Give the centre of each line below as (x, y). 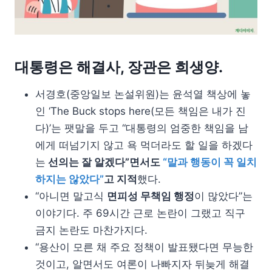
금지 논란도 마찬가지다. (91, 230)
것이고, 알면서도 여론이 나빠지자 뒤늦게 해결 (142, 264)
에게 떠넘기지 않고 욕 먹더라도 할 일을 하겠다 (144, 145)
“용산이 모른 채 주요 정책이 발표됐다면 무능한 (144, 247)
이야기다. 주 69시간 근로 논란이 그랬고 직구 (140, 213)
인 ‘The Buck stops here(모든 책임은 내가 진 (141, 111)
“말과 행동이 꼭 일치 (210, 162)
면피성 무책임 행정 (151, 196)
